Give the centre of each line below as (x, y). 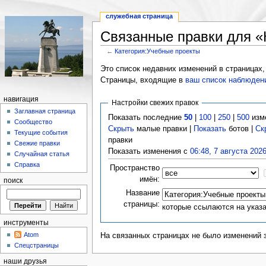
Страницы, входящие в (142, 80)
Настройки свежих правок (155, 102)
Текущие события (41, 133)
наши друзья (25, 261)
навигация (21, 99)
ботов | (241, 129)
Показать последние (146, 117)
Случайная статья (42, 154)
